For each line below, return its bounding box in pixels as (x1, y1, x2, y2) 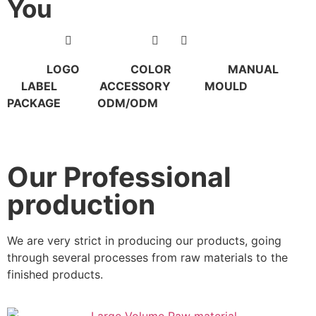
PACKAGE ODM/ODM (7, 95, 158, 110)
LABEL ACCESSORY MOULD (7, 78, 290, 93)
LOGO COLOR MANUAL (7, 61, 304, 76)
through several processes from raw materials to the (7, 250, 288, 265)
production (7, 188, 155, 221)
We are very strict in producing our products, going (7, 233, 281, 248)
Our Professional (7, 160, 231, 194)
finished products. (7, 267, 103, 282)
